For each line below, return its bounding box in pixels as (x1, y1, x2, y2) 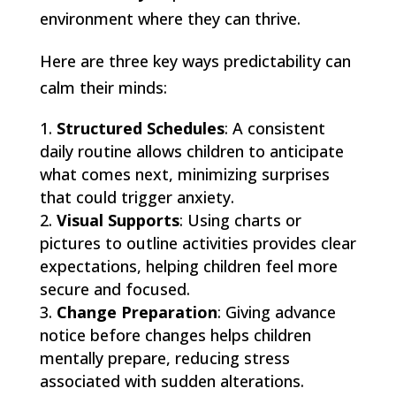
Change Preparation (56, 301, 217, 323)
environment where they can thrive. (39, 7, 301, 29)
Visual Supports (56, 209, 179, 231)
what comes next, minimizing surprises (39, 163, 330, 185)
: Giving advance (217, 301, 336, 323)
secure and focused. (39, 278, 190, 300)
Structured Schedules (56, 117, 225, 139)
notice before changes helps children (39, 324, 311, 346)
